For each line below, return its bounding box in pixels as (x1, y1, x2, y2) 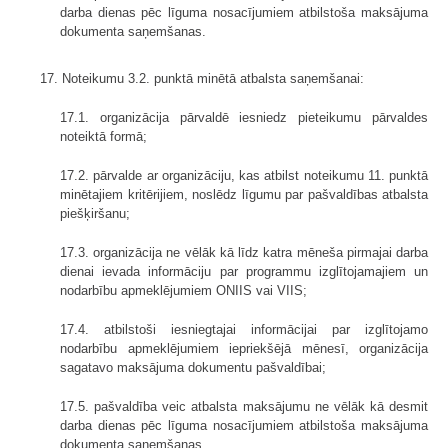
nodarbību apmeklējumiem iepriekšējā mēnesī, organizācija (60, 340, 428, 356)
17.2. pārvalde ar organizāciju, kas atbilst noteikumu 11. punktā (60, 167, 428, 183)
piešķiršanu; (60, 205, 130, 221)
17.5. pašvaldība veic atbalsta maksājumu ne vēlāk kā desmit (60, 398, 428, 414)
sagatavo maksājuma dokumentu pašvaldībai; (60, 359, 326, 375)
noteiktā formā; (60, 128, 147, 144)
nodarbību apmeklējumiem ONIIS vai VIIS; (60, 282, 307, 298)
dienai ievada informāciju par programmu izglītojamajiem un (60, 263, 428, 279)
